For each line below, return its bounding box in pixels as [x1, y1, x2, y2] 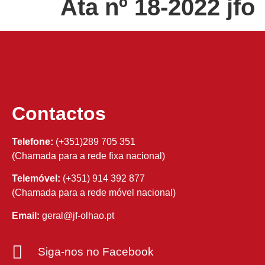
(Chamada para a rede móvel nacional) [12, 188, 176, 198]
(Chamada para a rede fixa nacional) [12, 150, 165, 161]
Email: [12, 210, 40, 221]
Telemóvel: [12, 173, 60, 184]
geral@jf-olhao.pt [40, 210, 114, 221]
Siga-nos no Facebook [37, 245, 154, 258]
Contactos [12, 102, 106, 124]
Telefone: [12, 136, 53, 147]
